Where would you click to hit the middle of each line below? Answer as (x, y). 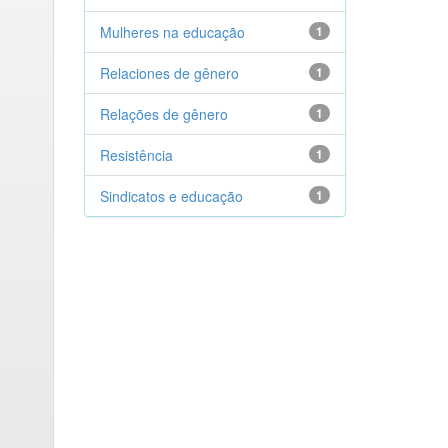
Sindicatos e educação (171, 196)
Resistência (136, 155)
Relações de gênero (163, 114)
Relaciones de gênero (169, 73)
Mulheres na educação (172, 32)
